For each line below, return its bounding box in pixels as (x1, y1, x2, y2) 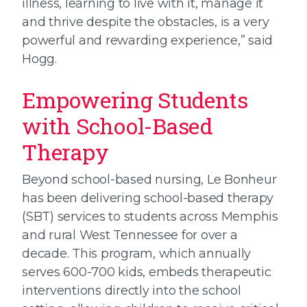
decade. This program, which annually (22, 245, 251, 261)
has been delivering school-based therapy (22, 190, 273, 206)
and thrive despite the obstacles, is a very (22, 14, 269, 29)
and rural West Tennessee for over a (22, 227, 238, 243)
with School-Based (22, 111, 213, 140)
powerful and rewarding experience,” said (22, 32, 273, 48)
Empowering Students (22, 85, 248, 114)
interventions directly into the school (22, 282, 241, 298)
